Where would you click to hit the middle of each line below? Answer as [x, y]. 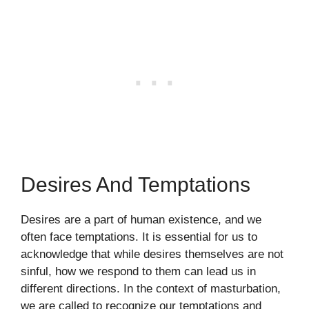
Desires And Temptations [136, 184]
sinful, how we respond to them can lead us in [138, 271]
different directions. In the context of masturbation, [151, 288]
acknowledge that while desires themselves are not [152, 254]
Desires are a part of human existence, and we [141, 219]
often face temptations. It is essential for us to [139, 237]
